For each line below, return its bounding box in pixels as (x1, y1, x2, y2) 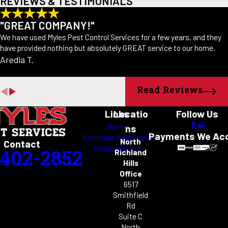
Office (119, 168, 142, 178)
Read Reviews (137, 84, 203, 98)
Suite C (119, 211, 143, 221)
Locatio (113, 107, 148, 120)
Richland (115, 147, 147, 157)
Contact (3, 138, 40, 150)
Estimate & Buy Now (82, 132, 152, 142)
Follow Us (176, 107, 219, 120)
